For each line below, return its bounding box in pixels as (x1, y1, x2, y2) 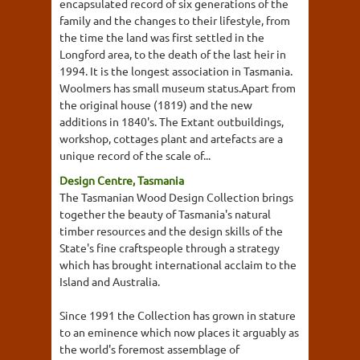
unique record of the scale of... (59, 148, 211, 162)
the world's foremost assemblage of (59, 342, 239, 356)
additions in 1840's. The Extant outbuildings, (59, 114, 284, 129)
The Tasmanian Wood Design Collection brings (59, 190, 293, 204)
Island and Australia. (59, 274, 160, 288)
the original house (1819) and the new (59, 97, 252, 112)
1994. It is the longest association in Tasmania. (59, 63, 292, 78)
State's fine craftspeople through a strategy (59, 240, 280, 255)
